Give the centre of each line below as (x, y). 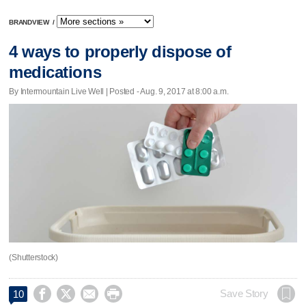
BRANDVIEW (30, 23)
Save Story (244, 293)
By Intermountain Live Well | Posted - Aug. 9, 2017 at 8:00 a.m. (119, 91)
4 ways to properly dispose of (120, 52)
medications (55, 72)
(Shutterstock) (33, 257)
